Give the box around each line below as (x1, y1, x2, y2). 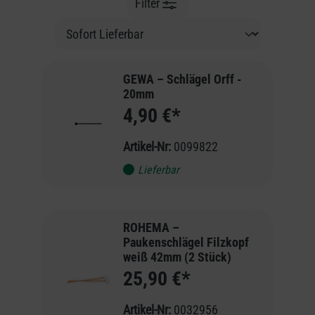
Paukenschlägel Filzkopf (122, 234, 249, 250)
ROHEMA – (122, 219, 179, 235)
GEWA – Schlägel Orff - (122, 71, 242, 86)
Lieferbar (137, 162, 179, 176)
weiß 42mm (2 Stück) (122, 249, 231, 264)
